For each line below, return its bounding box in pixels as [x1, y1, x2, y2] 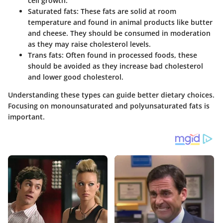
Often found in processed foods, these [64, 50, 197, 60]
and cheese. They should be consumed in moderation [28, 28, 211, 38]
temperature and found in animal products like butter [28, 17, 213, 27]
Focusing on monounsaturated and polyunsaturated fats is [8, 101, 210, 111]
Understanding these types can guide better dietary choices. [8, 90, 215, 100]
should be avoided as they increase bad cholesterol [28, 61, 203, 71]
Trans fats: [28, 50, 64, 60]
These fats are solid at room [79, 6, 176, 16]
